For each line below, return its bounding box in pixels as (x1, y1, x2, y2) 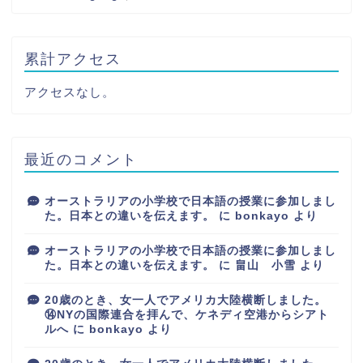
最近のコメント (24, 149, 138, 168)
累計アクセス (24, 49, 122, 67)
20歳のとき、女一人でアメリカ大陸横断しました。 (45, 293, 327, 306)
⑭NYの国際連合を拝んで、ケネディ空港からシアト (45, 308, 329, 321)
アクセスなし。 (24, 84, 115, 99)
